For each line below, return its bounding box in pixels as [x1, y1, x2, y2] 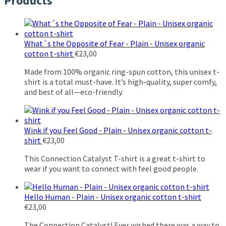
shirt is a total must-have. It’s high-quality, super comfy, [24, 77, 217, 87]
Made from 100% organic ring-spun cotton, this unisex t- [24, 67, 219, 77]
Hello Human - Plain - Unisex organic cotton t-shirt [24, 192, 201, 202]
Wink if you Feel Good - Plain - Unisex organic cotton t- [24, 125, 212, 136]
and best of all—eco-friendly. [24, 87, 123, 97]
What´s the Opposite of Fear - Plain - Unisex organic [24, 38, 205, 49]
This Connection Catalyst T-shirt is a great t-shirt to [24, 153, 205, 164]
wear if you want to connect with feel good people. [24, 163, 198, 174]
